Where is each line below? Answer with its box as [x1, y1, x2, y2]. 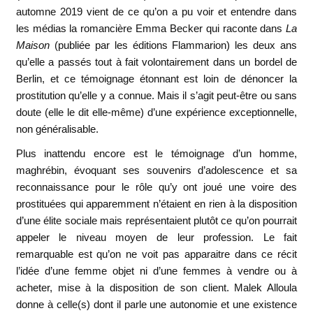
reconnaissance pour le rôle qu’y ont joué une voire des [15, 181, 298, 194]
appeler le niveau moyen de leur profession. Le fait [15, 231, 298, 244]
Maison [15, 38, 54, 51]
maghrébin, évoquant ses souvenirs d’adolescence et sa [15, 164, 298, 177]
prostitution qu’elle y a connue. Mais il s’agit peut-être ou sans [15, 89, 298, 101]
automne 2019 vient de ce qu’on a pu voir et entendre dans [15, 5, 298, 17]
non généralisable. [15, 122, 99, 135]
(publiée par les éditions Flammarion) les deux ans [54, 38, 298, 51]
